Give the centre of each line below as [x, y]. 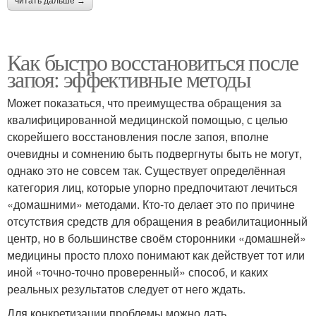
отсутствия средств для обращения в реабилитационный [157, 221]
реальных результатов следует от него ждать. [126, 289]
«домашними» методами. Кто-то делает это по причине [151, 205]
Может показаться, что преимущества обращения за [144, 103]
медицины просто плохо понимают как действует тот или [156, 255]
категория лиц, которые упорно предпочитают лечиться [152, 188]
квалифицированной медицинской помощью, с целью [147, 120]
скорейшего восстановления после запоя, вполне [138, 137]
